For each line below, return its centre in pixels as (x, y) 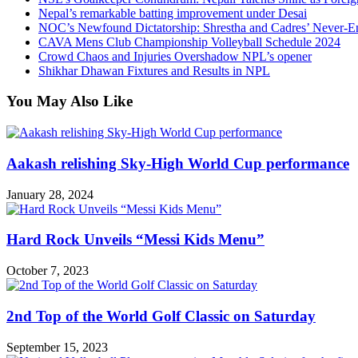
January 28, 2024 (50, 194)
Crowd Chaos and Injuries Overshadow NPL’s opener (175, 56)
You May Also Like (70, 101)
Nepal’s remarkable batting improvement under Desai (173, 13)
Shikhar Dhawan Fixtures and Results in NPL (154, 70)
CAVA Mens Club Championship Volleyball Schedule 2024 (189, 42)
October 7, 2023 (48, 271)
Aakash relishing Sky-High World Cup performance (178, 163)
